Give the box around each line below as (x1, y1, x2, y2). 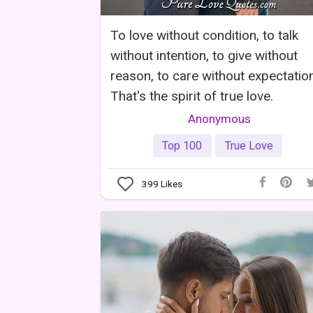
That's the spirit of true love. (110, 87, 273, 104)
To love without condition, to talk (110, 27, 298, 43)
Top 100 (162, 138, 203, 152)
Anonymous (188, 111, 251, 126)
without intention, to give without (110, 47, 298, 64)
